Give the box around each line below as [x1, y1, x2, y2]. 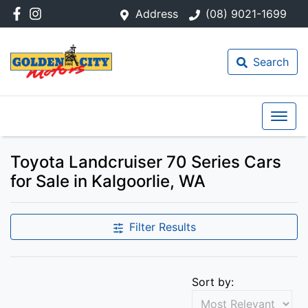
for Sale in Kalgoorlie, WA [10, 171, 206, 191]
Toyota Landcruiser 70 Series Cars [10, 152, 281, 172]
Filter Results [129, 220, 196, 234]
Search [253, 54, 289, 69]
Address [135, 7, 178, 21]
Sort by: [192, 275, 234, 289]
